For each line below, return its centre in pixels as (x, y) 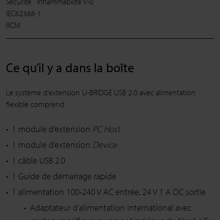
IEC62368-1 (24, 14)
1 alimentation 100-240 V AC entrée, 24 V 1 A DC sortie (109, 192)
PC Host (106, 129)
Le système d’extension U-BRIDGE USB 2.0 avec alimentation (101, 93)
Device (105, 145)
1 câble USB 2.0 (39, 161)
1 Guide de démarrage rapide (64, 176)
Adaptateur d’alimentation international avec (111, 208)
